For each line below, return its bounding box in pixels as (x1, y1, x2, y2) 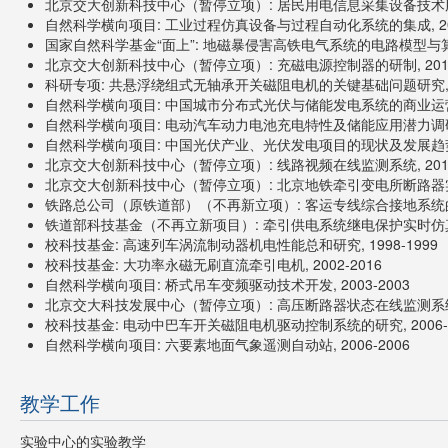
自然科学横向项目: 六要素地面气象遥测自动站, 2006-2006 (45, 334, 410, 354)
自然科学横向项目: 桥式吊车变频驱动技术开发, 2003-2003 (45, 274, 410, 294)
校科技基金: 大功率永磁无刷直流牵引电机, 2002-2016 (45, 254, 382, 274)
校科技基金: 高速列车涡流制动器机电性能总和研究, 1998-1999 (45, 234, 438, 254)
